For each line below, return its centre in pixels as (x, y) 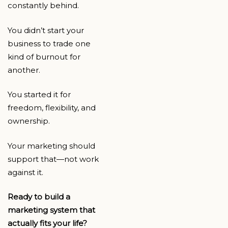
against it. (25, 172)
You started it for (39, 95)
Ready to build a (39, 197)
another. (24, 70)
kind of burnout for (44, 56)
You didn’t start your (46, 30)
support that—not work (53, 159)
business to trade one (49, 43)
